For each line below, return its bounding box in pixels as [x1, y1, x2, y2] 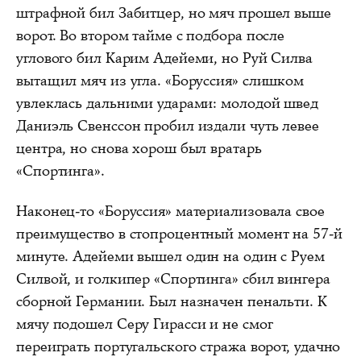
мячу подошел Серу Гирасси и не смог [16, 313, 273, 334]
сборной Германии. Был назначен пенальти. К [16, 291, 327, 311]
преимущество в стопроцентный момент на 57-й [16, 223, 342, 243]
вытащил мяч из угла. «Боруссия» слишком [16, 70, 305, 90]
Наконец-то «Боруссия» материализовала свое [16, 201, 325, 221]
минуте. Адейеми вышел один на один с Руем [16, 246, 325, 266]
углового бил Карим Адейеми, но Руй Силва [16, 48, 313, 68]
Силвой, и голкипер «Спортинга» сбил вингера [16, 268, 330, 288]
